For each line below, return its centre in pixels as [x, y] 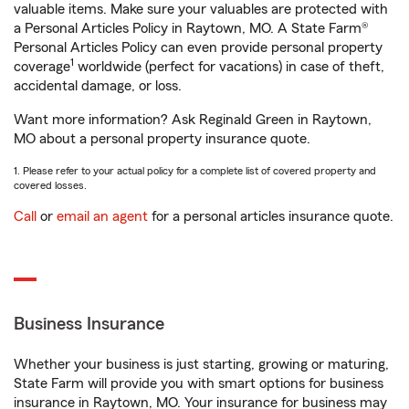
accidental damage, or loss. [98, 86]
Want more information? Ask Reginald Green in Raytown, [193, 120]
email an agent [102, 216]
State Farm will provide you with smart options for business [199, 383]
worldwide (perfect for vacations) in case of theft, [229, 67]
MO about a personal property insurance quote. [162, 139]
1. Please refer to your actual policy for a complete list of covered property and [195, 171]
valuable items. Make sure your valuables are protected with [201, 9]
